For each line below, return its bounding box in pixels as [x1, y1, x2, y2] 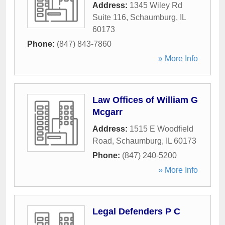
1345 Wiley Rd [130, 1, 182, 10]
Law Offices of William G [92, 95, 198, 105]
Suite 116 [92, 13, 126, 22]
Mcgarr [92, 107, 123, 117]
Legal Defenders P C [92, 206, 180, 216]
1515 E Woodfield [130, 125, 193, 133]
